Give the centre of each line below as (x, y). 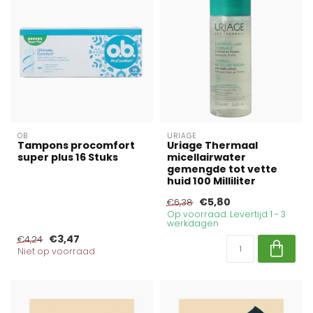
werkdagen (193, 224)
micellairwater (206, 158)
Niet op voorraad (56, 252)
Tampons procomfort (76, 146)
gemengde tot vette (222, 169)
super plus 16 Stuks (68, 158)
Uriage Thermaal (212, 146)
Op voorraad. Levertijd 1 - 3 (226, 214)
